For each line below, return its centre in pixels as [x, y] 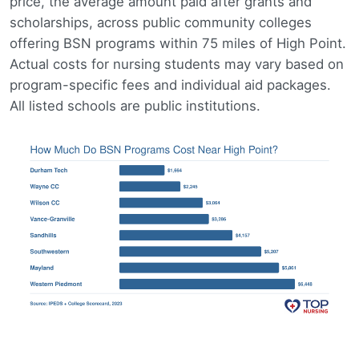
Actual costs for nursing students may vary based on [177, 65]
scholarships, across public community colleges [161, 23]
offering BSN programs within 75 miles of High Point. [178, 44]
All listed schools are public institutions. [135, 106]
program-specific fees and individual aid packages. [170, 85]
